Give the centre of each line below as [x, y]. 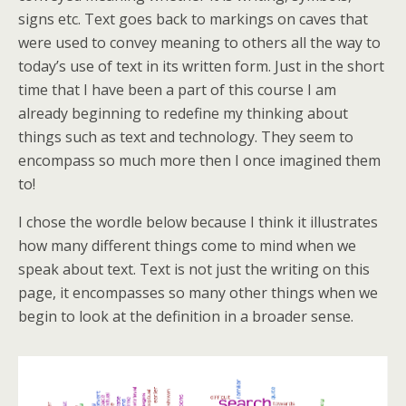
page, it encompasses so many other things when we [198, 293]
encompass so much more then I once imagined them [199, 160]
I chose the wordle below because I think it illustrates [198, 222]
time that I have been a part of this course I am [177, 90]
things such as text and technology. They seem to [186, 137]
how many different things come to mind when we [187, 246]
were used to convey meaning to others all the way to [199, 43]
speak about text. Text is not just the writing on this [194, 269]
